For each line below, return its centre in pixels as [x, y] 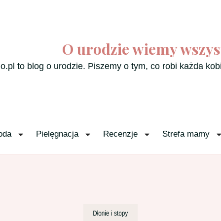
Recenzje [120, 134]
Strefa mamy [186, 134]
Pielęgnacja [57, 134]
